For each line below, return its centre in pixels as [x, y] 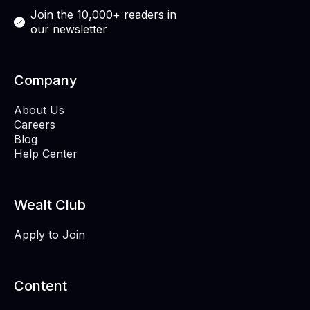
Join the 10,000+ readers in [103, 15]
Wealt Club [50, 205]
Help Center [46, 154]
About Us [39, 110]
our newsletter [69, 29]
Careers [35, 125]
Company [46, 81]
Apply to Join [49, 235]
